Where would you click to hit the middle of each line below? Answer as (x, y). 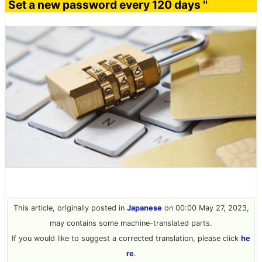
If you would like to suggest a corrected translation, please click (126, 238)
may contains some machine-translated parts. (131, 223)
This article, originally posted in (70, 208)
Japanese (144, 208)
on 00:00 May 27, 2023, (205, 208)
